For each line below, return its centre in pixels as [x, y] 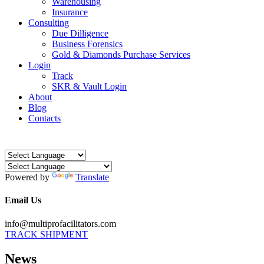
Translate [92, 177]
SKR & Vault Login [89, 86]
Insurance [70, 12]
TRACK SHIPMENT [46, 234]
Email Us [23, 200]
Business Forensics [87, 44]
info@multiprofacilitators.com [60, 223]
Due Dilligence [80, 33]
